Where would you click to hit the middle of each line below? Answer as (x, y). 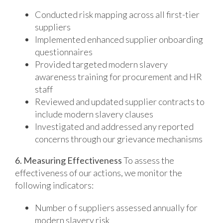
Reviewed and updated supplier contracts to (119, 101)
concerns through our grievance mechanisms (118, 139)
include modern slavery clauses (94, 114)
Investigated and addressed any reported (114, 126)
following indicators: (54, 185)
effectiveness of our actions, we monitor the (98, 172)
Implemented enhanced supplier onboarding (119, 39)
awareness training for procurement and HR (118, 76)
